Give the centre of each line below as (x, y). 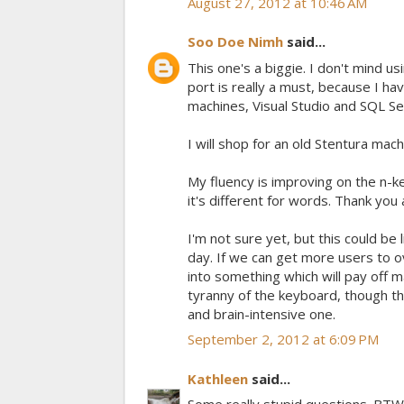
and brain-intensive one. (262, 313)
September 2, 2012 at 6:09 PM (283, 340)
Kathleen (218, 378)
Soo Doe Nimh (235, 42)
